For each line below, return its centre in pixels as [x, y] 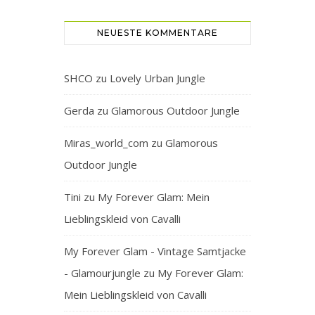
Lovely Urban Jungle [158, 78]
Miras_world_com [107, 143]
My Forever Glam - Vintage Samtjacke [155, 251]
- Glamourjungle [103, 273]
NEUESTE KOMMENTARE [157, 33]
